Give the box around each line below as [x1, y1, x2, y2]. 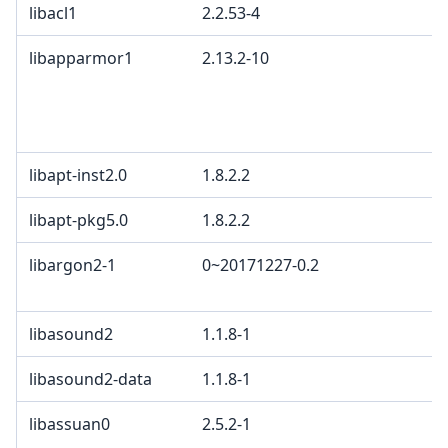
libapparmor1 [29, 47, 133, 70]
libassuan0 [29, 413, 110, 436]
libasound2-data [29, 368, 152, 391]
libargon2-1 [29, 254, 116, 277]
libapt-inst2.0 [29, 164, 127, 187]
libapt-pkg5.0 [29, 209, 128, 232]
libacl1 [29, 2, 77, 25]
